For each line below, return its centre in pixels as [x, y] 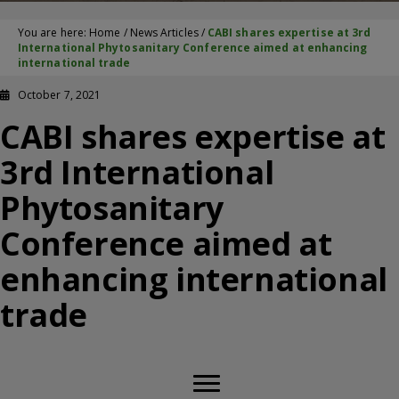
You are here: [54, 33]
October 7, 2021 [60, 95]
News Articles [164, 33]
